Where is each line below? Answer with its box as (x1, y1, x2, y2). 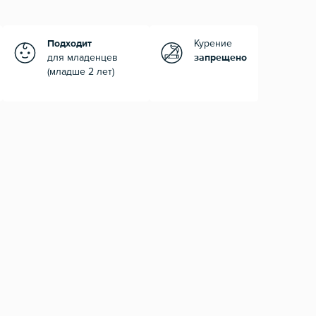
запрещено (194, 53, 247, 63)
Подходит (47, 39, 92, 49)
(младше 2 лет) (47, 67, 114, 78)
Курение (194, 39, 232, 49)
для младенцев (47, 53, 118, 63)
